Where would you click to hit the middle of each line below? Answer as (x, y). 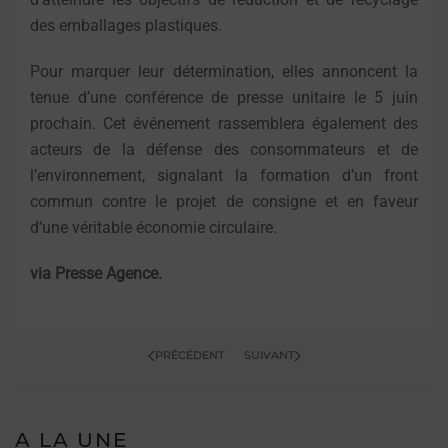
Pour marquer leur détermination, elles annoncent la (224, 72)
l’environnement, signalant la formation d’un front (224, 176)
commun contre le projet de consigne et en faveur (224, 202)
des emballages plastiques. (126, 26)
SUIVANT (268, 355)
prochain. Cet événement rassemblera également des (224, 124)
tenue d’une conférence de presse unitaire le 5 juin (224, 98)
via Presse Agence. (96, 274)
